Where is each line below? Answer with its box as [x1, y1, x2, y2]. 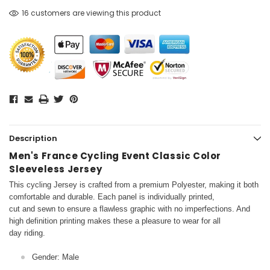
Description [9, 133, 57, 145]
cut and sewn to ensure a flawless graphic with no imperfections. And [9, 204, 250, 214]
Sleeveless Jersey [9, 163, 102, 176]
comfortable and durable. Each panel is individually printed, [9, 192, 215, 202]
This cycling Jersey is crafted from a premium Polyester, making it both [9, 180, 259, 190]
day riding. [9, 228, 45, 238]
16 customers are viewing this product [21, 8, 161, 19]
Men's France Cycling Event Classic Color [9, 149, 222, 163]
